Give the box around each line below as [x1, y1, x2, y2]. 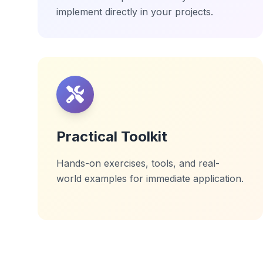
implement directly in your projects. [56, 6, 213, 18]
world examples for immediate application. [56, 173, 244, 184]
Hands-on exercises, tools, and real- [56, 157, 220, 169]
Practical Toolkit [56, 128, 167, 145]
